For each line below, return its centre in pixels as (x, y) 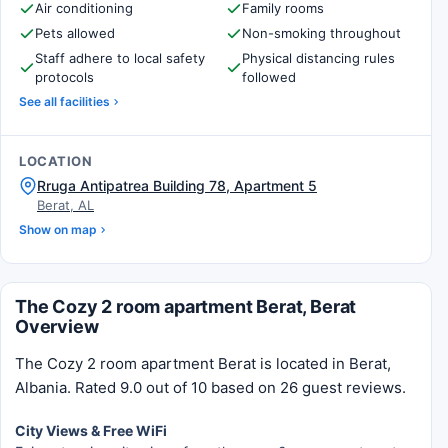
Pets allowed (75, 33)
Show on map (58, 229)
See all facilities (64, 101)
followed (269, 77)
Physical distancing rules (318, 58)
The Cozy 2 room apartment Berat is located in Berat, (203, 363)
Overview (57, 326)
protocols (64, 77)
